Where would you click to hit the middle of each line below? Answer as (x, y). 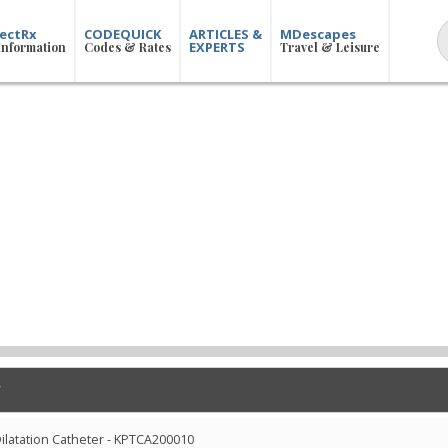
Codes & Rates (128, 47)
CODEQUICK (123, 34)
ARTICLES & (226, 34)
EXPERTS (217, 47)
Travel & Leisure (330, 47)
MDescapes (318, 34)
